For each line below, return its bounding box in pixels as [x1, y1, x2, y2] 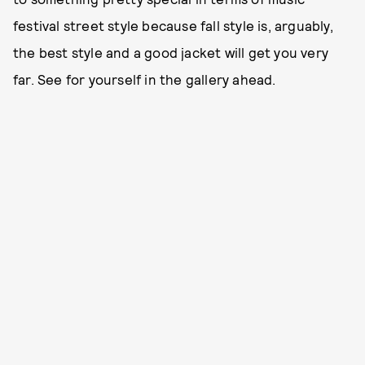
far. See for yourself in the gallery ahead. [13, 71, 276, 87]
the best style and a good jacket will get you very [13, 44, 329, 60]
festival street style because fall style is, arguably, [13, 17, 333, 33]
